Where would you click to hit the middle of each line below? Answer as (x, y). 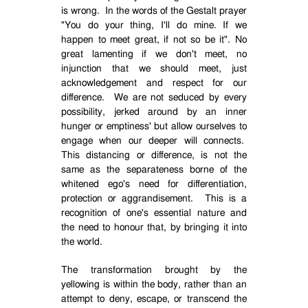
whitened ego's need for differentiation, (154, 184)
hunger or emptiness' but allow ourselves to (154, 126)
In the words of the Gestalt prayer (176, 11)
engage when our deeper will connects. (153, 141)
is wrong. (80, 11)
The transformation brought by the (154, 270)
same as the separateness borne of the (154, 170)
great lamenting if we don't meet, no (154, 54)
